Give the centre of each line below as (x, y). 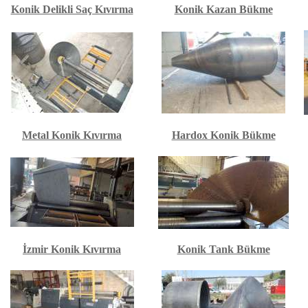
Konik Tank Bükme (223, 249)
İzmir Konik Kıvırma (72, 249)
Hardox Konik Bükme (223, 135)
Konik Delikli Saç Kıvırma (72, 9)
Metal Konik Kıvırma (72, 135)
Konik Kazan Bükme (223, 9)
